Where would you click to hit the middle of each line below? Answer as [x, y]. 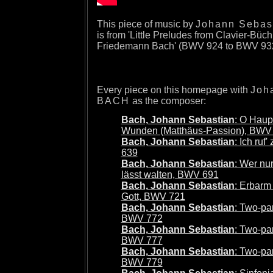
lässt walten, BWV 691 [170, 175]
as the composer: [168, 101]
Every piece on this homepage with [173, 90]
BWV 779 [142, 263]
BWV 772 [142, 219]
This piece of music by [146, 24]
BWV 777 [142, 241]
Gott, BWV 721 [153, 197]
